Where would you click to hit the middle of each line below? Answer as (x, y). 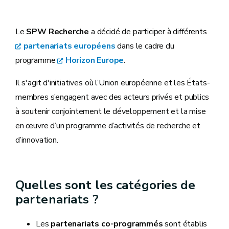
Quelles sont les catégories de (106, 185)
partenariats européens (69, 46)
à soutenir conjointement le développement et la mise (111, 111)
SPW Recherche (57, 32)
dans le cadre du (145, 46)
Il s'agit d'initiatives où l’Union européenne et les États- (113, 83)
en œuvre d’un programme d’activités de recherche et (108, 126)
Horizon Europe (95, 60)
